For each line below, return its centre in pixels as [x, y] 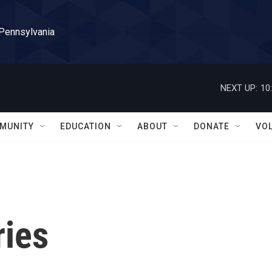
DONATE [212, 126]
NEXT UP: [239, 88]
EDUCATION [86, 126]
